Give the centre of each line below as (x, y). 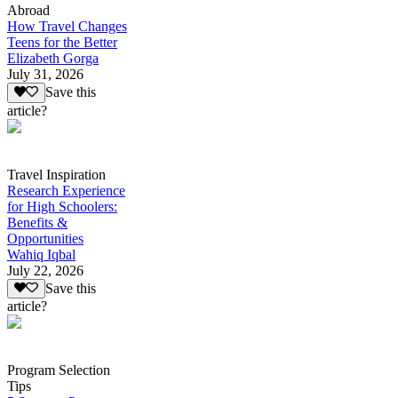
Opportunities (45, 238)
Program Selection (59, 370)
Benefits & (37, 222)
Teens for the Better (62, 43)
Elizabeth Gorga (53, 59)
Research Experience (66, 190)
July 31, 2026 (45, 75)
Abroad (28, 11)
